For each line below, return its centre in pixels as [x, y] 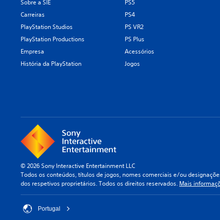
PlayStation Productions [53, 39]
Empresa [32, 51]
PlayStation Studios [47, 27]
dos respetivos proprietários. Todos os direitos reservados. [100, 183]
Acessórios [140, 51]
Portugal [49, 209]
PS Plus [135, 39]
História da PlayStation [51, 64]
